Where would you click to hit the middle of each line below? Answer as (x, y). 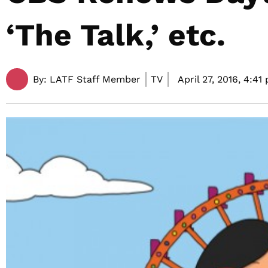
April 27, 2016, (209, 79)
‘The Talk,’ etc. (116, 35)
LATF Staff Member (94, 79)
